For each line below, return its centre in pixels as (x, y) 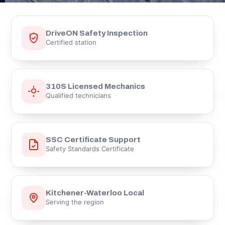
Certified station (71, 42)
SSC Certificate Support (93, 139)
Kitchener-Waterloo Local (95, 193)
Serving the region (75, 202)
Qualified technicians (78, 96)
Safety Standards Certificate (90, 149)
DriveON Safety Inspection (97, 33)
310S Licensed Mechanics (95, 86)
